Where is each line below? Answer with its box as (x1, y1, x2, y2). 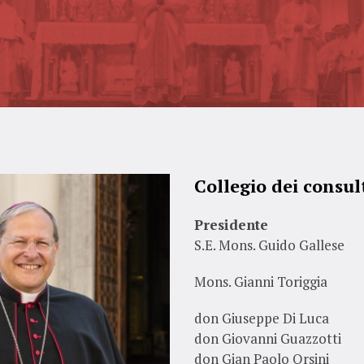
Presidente (193, 215, 268, 234)
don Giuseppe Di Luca (193, 309, 329, 327)
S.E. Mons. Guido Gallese (193, 236, 344, 254)
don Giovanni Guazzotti (193, 329, 341, 348)
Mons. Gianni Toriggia (193, 272, 327, 291)
